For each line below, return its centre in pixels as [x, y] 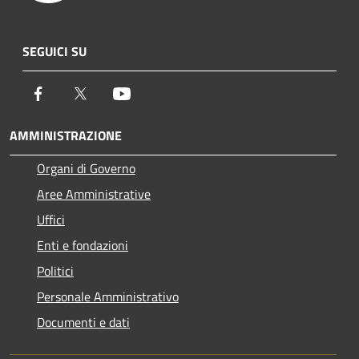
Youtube [153, 93]
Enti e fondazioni [83, 246]
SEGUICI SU [54, 52]
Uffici [51, 220]
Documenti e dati [83, 323]
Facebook [72, 93]
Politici [55, 271]
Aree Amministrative [94, 194]
